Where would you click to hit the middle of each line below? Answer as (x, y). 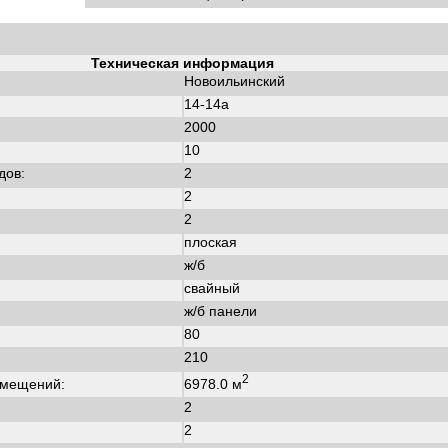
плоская (210, 242)
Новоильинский (234, 81)
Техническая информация (182, 63)
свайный (212, 288)
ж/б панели (220, 311)
